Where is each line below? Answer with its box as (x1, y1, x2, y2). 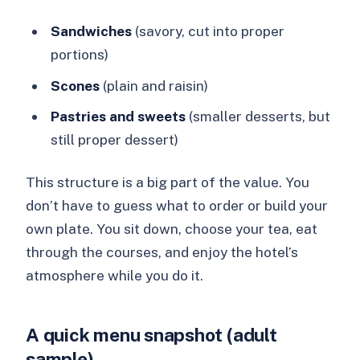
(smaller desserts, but (185, 108, 330, 125)
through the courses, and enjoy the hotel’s (26, 243, 299, 261)
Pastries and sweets (50, 108, 186, 125)
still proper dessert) (50, 131, 178, 149)
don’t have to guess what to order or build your (26, 197, 329, 215)
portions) (50, 46, 108, 63)
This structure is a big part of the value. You (26, 174, 310, 191)
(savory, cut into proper (131, 22, 284, 40)
